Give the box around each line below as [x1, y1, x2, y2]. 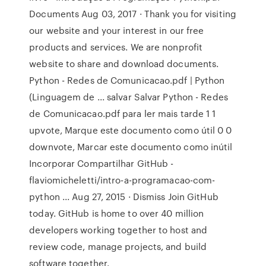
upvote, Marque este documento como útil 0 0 [29, 123, 232, 137]
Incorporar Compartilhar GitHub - [29, 157, 174, 170]
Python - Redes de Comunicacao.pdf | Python [29, 74, 225, 87]
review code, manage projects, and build [29, 240, 207, 253]
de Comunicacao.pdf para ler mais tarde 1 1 [29, 107, 216, 120]
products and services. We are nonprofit [29, 40, 203, 53]
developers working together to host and [29, 223, 208, 236]
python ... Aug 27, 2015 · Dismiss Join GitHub [29, 190, 218, 203]
